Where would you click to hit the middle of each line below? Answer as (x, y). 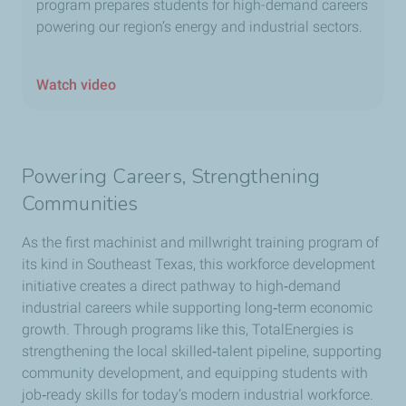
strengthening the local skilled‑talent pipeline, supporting (202, 352)
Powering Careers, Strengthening (171, 177)
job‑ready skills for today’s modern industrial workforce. (198, 395)
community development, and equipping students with (195, 373)
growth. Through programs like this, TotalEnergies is (188, 330)
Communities (80, 204)
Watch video (76, 85)
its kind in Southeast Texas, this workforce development (198, 265)
